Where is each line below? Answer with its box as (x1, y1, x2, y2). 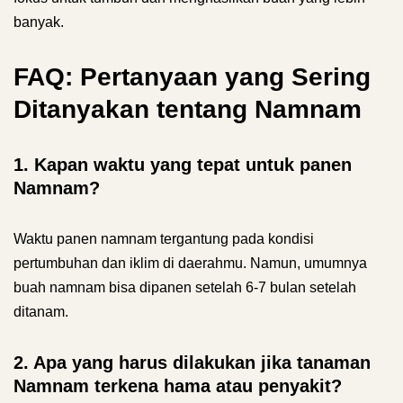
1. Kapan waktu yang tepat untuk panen (13, 155, 352, 175)
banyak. (13, 14, 64, 30)
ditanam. (13, 304, 68, 319)
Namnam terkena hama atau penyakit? (13, 376, 342, 396)
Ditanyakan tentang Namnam (13, 95, 362, 123)
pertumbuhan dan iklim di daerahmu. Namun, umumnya (13, 255, 367, 271)
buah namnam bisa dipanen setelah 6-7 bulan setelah (13, 280, 356, 295)
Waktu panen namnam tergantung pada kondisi (13, 231, 314, 246)
